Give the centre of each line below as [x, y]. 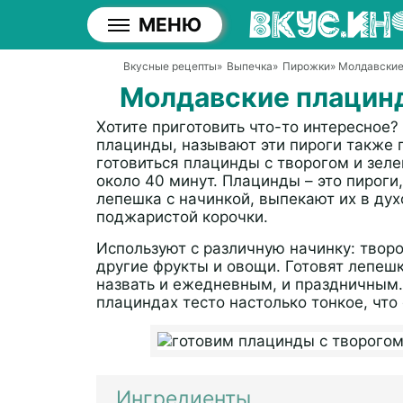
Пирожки [306, 66]
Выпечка [250, 66]
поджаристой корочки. [182, 217]
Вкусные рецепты [170, 66]
